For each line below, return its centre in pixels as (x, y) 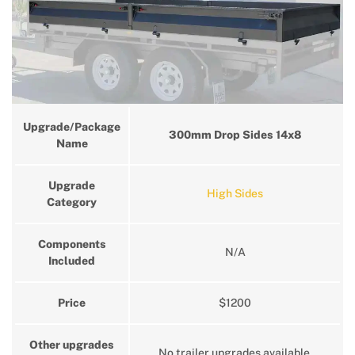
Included (72, 261)
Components (72, 244)
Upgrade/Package (72, 127)
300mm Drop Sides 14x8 (235, 135)
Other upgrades (72, 345)
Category (72, 202)
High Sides (235, 194)
